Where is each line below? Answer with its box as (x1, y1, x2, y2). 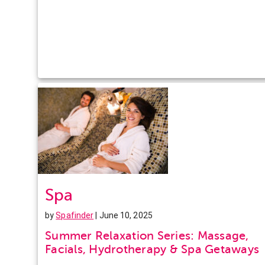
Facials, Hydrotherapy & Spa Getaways (45, 242, 259, 256)
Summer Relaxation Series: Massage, (45, 228, 249, 243)
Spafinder (56, 210, 94, 220)
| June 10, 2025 (93, 210, 153, 220)
